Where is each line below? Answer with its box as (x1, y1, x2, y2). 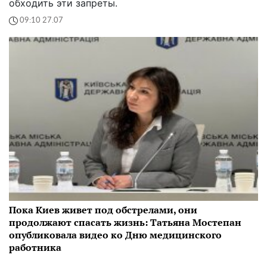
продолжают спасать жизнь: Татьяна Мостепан (9, 216, 241, 229)
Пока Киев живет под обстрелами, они (9, 203, 197, 217)
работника (9, 241, 61, 254)
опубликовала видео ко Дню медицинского (9, 228, 222, 242)
